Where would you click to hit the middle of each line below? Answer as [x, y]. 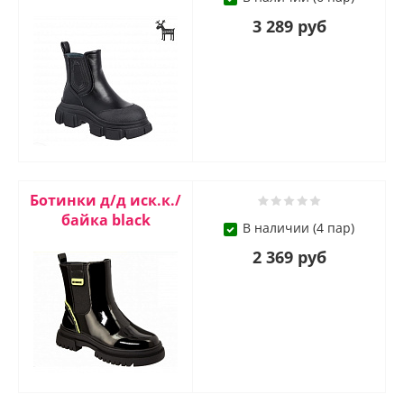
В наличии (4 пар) [298, 228]
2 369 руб [289, 257]
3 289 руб [289, 27]
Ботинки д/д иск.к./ [106, 201]
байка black [106, 220]
